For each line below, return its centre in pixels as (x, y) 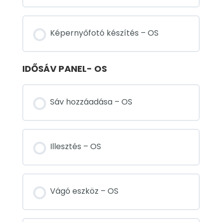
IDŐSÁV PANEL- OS (65, 69)
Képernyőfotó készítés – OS (104, 33)
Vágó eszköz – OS (84, 191)
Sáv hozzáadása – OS (91, 102)
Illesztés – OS (76, 147)
